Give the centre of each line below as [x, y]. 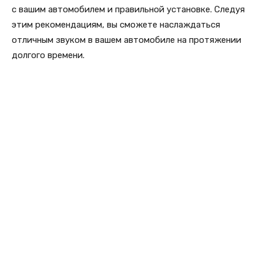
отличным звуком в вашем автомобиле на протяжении [127, 40]
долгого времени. [48, 55]
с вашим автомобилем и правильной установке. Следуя [128, 9]
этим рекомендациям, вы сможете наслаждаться [116, 24]
